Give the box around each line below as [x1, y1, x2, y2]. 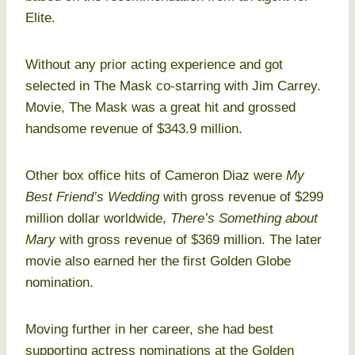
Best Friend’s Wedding [25, 189, 159, 205]
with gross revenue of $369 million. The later [59, 232, 322, 248]
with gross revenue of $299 [159, 189, 323, 205]
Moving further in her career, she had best [25, 322, 273, 338]
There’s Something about [170, 211, 318, 227]
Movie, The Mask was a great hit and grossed [25, 100, 296, 116]
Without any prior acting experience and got [25, 57, 283, 73]
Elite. [25, 10, 55, 26]
